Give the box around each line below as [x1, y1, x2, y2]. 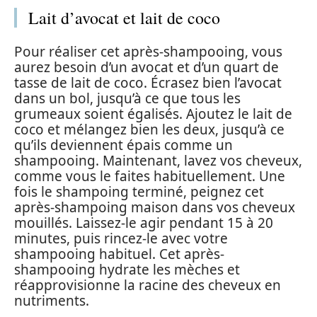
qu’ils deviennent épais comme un [14, 135, 233, 154]
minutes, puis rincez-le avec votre [14, 229, 228, 248]
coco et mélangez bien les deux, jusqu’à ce [14, 120, 284, 139]
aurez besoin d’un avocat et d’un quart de [14, 57, 279, 76]
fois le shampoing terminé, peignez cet [14, 182, 264, 201]
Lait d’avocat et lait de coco [28, 6, 220, 29]
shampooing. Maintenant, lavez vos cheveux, [14, 151, 302, 170]
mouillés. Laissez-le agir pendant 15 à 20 [14, 213, 273, 232]
